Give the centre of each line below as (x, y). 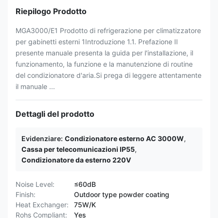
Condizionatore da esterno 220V (76, 160)
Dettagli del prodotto (55, 114)
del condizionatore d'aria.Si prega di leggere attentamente (109, 75)
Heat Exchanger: (42, 205)
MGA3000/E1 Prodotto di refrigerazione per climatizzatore (108, 30)
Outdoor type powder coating (122, 194)
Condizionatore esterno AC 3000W (124, 138)
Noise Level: (35, 184)
